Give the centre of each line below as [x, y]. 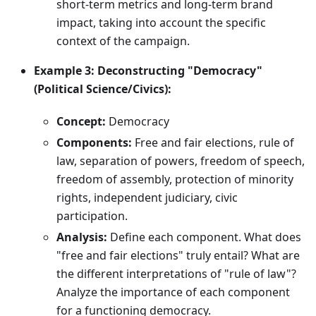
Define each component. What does [204, 237]
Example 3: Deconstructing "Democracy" [148, 71]
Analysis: [82, 237]
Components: [94, 143]
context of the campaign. [123, 41]
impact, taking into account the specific [161, 23]
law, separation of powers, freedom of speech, [181, 161]
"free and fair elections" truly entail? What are [178, 256]
